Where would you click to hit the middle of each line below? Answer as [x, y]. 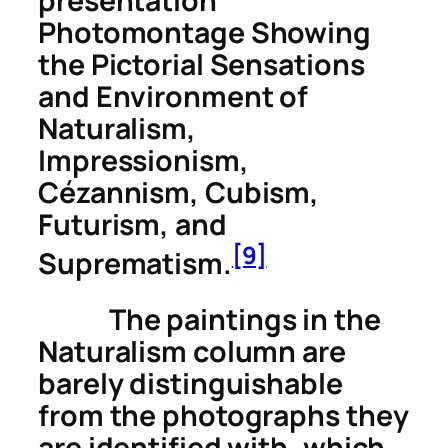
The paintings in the [209, 319]
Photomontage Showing [204, 33]
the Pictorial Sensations [201, 65]
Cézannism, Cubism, [179, 193]
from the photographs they [223, 415]
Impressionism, [143, 161]
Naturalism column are [192, 351]
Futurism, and [132, 225]
